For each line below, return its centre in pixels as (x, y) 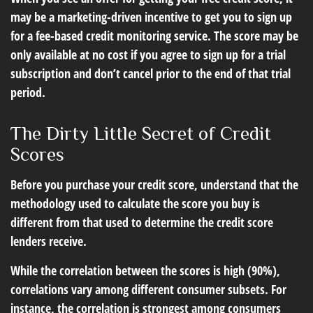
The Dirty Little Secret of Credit (141, 133)
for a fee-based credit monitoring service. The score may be (154, 36)
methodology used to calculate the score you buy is (135, 203)
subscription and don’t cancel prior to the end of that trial (151, 73)
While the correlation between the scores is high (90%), (145, 270)
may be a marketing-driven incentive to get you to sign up (151, 17)
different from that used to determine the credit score (142, 222)
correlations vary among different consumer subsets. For (148, 289)
